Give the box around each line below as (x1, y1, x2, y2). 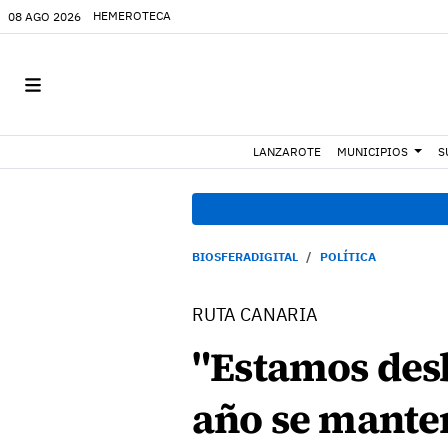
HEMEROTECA (93, 8, 171, 23)
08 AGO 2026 (8, 8, 81, 24)
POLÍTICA (320, 249, 376, 264)
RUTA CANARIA (192, 303, 318, 326)
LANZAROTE (253, 144, 322, 159)
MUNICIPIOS (337, 144, 409, 159)
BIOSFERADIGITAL (192, 249, 298, 264)
